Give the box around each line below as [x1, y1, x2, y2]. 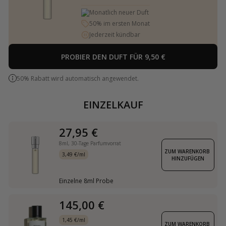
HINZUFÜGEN [172, 155, 204, 162]
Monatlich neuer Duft [89, 8, 149, 17]
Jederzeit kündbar [89, 30, 140, 39]
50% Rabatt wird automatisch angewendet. [17, 74, 139, 83]
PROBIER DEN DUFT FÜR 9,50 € [61, 51, 165, 62]
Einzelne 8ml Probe [59, 177, 114, 186]
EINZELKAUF [83, 98, 143, 112]
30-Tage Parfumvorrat [71, 140, 122, 147]
